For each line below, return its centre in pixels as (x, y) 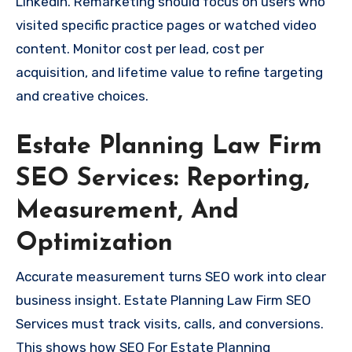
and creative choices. (82, 95)
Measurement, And (127, 211)
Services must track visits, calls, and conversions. (170, 324)
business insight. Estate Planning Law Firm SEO (163, 301)
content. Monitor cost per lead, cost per (140, 48)
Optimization (94, 243)
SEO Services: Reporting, (163, 179)
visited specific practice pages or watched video (166, 25)
